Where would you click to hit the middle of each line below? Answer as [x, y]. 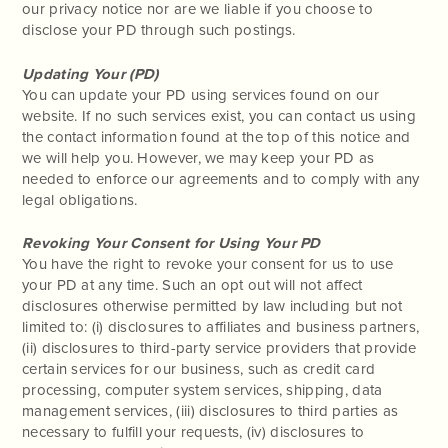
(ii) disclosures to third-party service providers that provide [219, 348]
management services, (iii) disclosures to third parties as [210, 411]
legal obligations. [80, 199]
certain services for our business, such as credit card [199, 369]
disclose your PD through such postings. [159, 30]
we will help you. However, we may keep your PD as [198, 157]
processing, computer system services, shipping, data [202, 390]
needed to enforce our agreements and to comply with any [221, 178]
